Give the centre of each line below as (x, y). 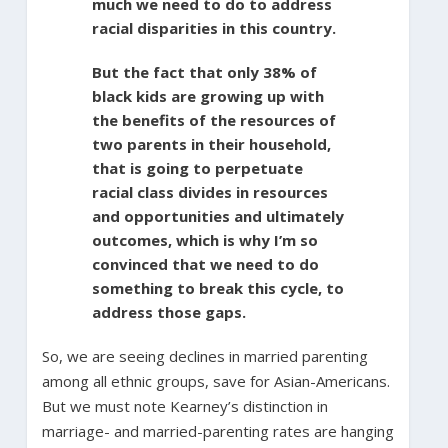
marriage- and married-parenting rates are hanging (217, 430)
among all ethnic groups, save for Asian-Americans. (215, 380)
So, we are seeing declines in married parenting (204, 355)
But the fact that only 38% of (204, 71)
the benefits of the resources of (213, 119)
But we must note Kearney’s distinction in (184, 405)
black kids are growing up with (207, 95)
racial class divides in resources (209, 191)
